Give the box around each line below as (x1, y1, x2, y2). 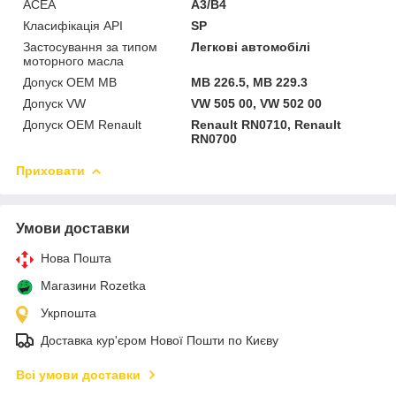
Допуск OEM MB (23, 74, 117, 89)
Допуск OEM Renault (23, 117, 141, 132)
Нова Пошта (41, 250, 111, 265)
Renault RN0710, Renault (191, 117, 342, 132)
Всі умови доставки (16, 367, 141, 382)
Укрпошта (41, 305, 96, 320)
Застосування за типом (23, 39, 157, 54)
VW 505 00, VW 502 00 (191, 95, 323, 110)
